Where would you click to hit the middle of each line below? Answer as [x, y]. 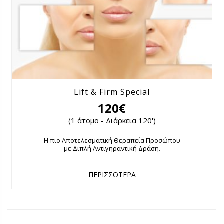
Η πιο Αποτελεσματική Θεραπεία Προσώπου [112, 141]
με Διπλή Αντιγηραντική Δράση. [112, 149]
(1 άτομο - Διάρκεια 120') [112, 121]
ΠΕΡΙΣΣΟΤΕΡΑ [112, 175]
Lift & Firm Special [112, 92]
